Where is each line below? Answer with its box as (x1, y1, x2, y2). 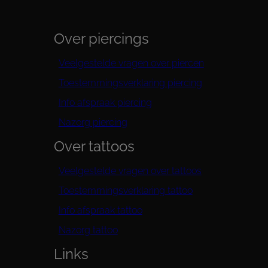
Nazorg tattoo (58, 224, 118, 236)
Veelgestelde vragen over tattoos (58, 165, 202, 176)
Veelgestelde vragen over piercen (58, 57, 204, 69)
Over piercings (53, 31, 149, 48)
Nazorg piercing (58, 117, 127, 129)
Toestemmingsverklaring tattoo (58, 184, 193, 196)
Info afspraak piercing (58, 97, 152, 109)
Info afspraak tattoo (58, 204, 142, 216)
